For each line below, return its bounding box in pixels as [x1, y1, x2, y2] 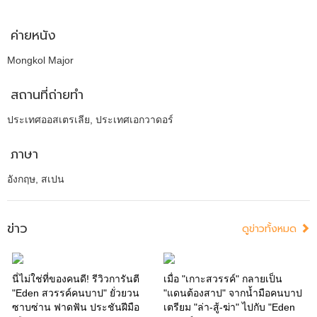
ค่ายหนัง [11, 25, 56, 45]
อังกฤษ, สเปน [7, 173, 64, 185]
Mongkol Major [7, 54, 74, 66]
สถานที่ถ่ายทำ [11, 85, 83, 105]
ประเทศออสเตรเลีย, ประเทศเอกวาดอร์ [7, 114, 173, 125]
